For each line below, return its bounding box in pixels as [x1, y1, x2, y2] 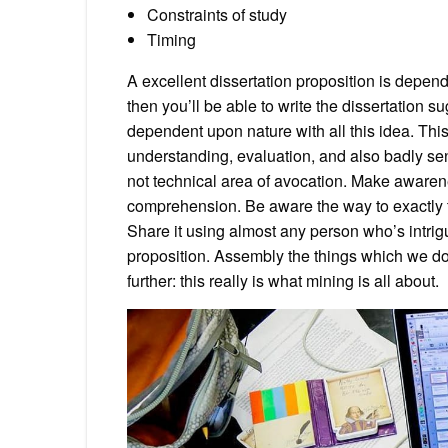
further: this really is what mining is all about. [127, 269, 439, 293]
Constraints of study [147, 3, 287, 27]
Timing [147, 28, 196, 52]
